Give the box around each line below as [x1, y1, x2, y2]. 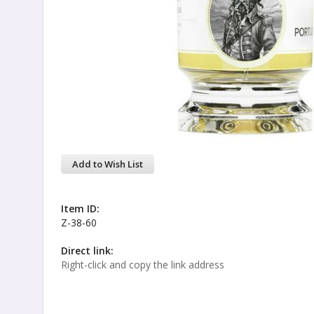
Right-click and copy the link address [61, 258, 224, 271]
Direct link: [61, 244, 114, 257]
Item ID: [61, 202, 100, 215]
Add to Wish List [72, 158, 143, 170]
